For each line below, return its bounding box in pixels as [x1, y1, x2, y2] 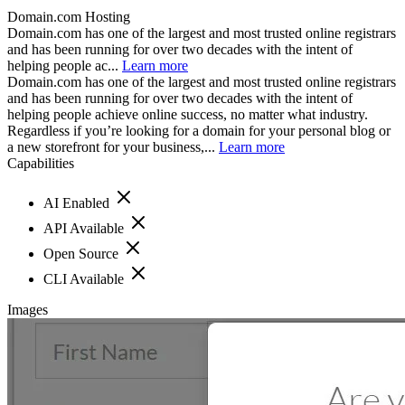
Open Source [43, 245, 122, 261]
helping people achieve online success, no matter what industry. [7, 106, 368, 122]
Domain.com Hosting [7, 8, 130, 24]
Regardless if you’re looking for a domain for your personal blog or [7, 122, 391, 138]
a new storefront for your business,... [7, 138, 219, 155]
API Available [43, 220, 127, 236]
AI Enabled [43, 194, 113, 211]
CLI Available [43, 270, 127, 287]
